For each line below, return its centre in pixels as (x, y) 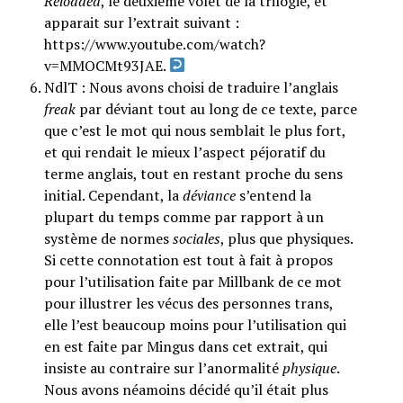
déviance (209, 195)
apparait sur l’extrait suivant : (141, 22)
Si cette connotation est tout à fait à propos (188, 260)
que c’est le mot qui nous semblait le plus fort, (194, 130)
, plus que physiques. (286, 238)
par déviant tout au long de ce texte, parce (216, 108)
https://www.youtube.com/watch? (154, 44)
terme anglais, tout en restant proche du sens (193, 173)
